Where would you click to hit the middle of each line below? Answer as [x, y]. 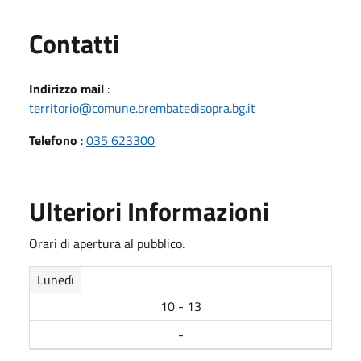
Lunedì [56, 279]
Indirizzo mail [66, 88]
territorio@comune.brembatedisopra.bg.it [142, 108]
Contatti [74, 43]
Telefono [53, 140]
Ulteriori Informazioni [149, 211]
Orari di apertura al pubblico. [107, 243]
